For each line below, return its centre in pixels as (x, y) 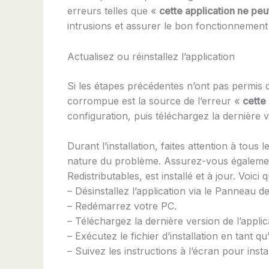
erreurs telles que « (113, 11)
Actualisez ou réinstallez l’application (151, 56)
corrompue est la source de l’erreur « (155, 101)
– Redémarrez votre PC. (122, 206)
